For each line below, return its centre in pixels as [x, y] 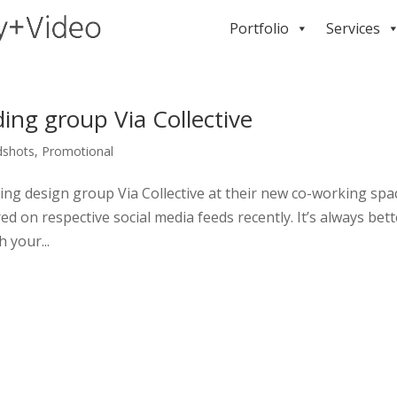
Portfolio [259, 28]
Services [353, 28]
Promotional [78, 151]
